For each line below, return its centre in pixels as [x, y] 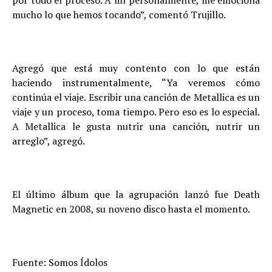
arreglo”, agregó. [49, 141]
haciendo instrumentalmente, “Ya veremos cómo [136, 83]
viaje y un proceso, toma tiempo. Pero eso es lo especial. [136, 112]
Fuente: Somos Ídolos [60, 262]
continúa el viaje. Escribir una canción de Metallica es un [136, 97]
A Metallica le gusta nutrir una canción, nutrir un [136, 126]
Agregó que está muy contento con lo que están [136, 68]
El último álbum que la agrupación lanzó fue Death [136, 194]
